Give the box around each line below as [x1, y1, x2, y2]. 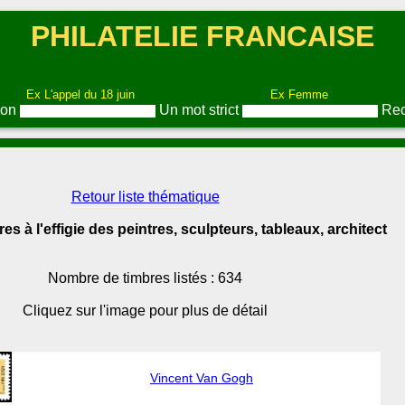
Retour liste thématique [71, 189, 220, 204]
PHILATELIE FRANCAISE [31, 20, 374, 52]
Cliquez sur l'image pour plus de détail [23, 303, 268, 318]
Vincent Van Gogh [150, 371, 253, 385]
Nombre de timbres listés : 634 [48, 270, 242, 286]
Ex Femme [270, 88, 328, 101]
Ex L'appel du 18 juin [26, 88, 135, 101]
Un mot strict [158, 102, 242, 118]
